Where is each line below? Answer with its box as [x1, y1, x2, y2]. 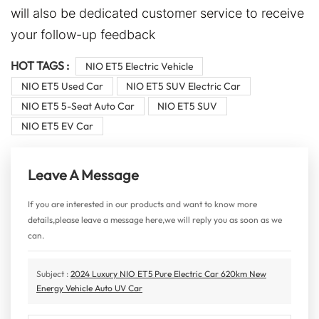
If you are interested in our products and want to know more [28, 198, 257, 209]
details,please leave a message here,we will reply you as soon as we [28, 214, 282, 225]
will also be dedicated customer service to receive [11, 6, 304, 21]
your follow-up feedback [11, 27, 155, 43]
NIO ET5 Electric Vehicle [85, 60, 194, 73]
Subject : [36, 268, 70, 279]
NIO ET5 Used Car [21, 80, 103, 93]
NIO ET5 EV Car [21, 120, 93, 133]
